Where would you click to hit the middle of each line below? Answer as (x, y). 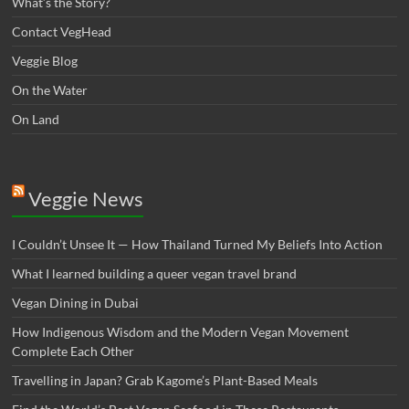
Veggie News (86, 199)
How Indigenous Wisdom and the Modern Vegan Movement (181, 332)
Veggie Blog (45, 61)
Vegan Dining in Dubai (76, 303)
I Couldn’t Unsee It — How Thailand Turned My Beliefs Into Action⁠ (198, 245)
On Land (36, 120)
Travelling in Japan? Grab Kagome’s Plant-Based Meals (165, 381)
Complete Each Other (73, 351)
